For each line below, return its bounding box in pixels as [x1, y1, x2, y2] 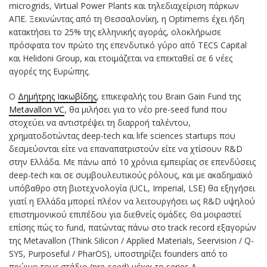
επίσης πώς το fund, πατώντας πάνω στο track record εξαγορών [9, 221, 256, 233]
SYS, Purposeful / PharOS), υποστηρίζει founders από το [9, 247, 228, 259]
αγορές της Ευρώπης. [9, 65, 90, 77]
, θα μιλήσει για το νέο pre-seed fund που [64, 103, 227, 115]
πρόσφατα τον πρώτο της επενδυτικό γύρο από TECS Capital [9, 39, 247, 51]
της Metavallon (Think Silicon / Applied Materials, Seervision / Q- [9, 234, 254, 246]
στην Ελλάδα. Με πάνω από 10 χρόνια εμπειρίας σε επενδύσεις [9, 156, 256, 167]
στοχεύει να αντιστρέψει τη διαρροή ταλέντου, [9, 116, 191, 128]
